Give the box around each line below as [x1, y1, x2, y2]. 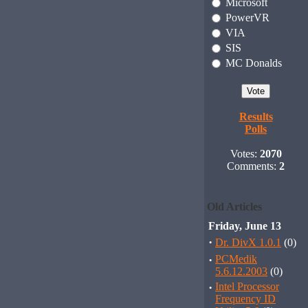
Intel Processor [215, 280, 279, 292]
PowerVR [225, 12, 269, 23]
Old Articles [207, 201, 262, 212]
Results [239, 111, 273, 122]
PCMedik [215, 253, 257, 265]
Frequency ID [215, 293, 276, 305]
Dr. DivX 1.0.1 [215, 236, 281, 248]
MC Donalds [225, 57, 282, 69]
